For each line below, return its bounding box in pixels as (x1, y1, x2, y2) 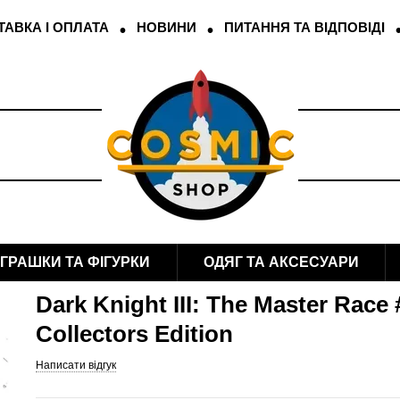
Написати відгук (36, 359, 116, 371)
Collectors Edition (36, 321, 233, 347)
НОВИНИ (136, 20, 196, 35)
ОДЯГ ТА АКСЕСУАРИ (203, 254, 359, 270)
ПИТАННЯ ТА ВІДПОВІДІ (223, 20, 385, 35)
